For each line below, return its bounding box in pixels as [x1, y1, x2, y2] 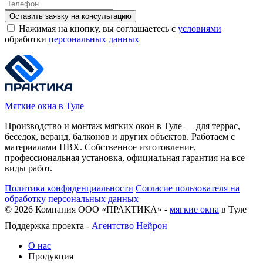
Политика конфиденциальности [5, 183, 133, 193]
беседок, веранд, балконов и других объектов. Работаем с [5, 131, 235, 141]
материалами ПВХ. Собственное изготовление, [5, 141, 196, 152]
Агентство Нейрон [92, 220, 167, 231]
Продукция [28, 251, 73, 261]
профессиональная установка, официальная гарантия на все [5, 152, 245, 163]
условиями [178, 23, 221, 33]
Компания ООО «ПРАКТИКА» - [33, 204, 170, 214]
